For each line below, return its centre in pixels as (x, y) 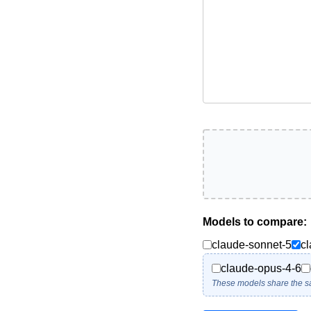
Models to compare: (255, 221)
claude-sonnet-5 (252, 244)
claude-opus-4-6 (261, 268)
